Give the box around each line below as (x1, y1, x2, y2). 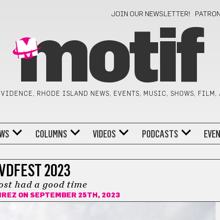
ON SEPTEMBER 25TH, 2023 (17, 192, 120, 199)
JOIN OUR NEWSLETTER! (111, 11, 191, 18)
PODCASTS (141, 128, 178, 140)
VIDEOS (93, 128, 116, 140)
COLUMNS (35, 128, 67, 140)
